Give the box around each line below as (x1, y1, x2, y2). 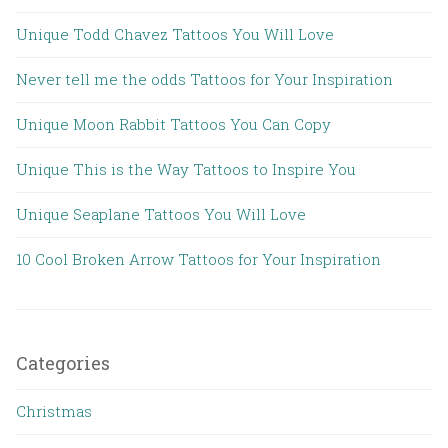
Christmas (16, 401, 92, 422)
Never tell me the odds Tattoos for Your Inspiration (16, 69, 393, 90)
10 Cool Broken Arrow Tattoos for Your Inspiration (16, 249, 381, 270)
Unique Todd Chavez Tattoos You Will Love (16, 24, 334, 45)
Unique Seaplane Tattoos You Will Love (16, 204, 306, 225)
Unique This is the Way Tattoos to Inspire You (16, 159, 356, 180)
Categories (16, 351, 110, 376)
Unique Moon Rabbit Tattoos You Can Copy (16, 114, 331, 135)
